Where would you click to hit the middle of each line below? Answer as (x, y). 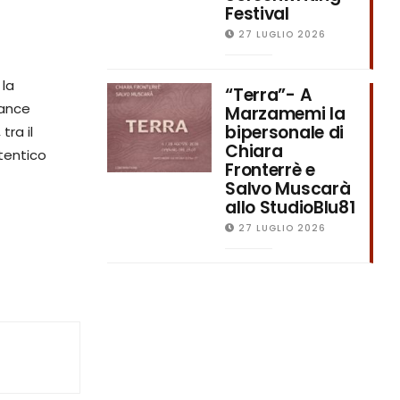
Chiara (254, 151)
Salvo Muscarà (288, 188)
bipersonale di (285, 132)
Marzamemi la (285, 113)
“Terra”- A (269, 95)
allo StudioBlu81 (290, 207)
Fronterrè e (270, 170)
